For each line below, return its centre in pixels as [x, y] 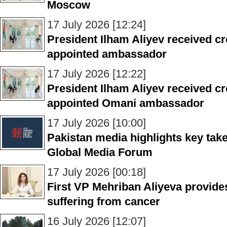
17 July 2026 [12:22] [97, 74]
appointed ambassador [107, 54]
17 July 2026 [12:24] [97, 25]
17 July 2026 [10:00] [97, 123]
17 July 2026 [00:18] [97, 172]
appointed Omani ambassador [126, 103]
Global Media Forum [100, 152]
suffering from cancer [104, 201]
